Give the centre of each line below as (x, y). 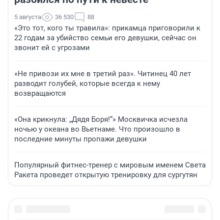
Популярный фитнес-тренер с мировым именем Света (110, 165)
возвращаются (40, 93)
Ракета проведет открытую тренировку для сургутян (106, 175)
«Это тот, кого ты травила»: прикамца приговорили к (107, 28)
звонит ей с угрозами (52, 47)
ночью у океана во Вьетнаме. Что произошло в (97, 129)
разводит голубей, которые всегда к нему (87, 83)
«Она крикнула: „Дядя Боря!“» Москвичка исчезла (101, 119)
